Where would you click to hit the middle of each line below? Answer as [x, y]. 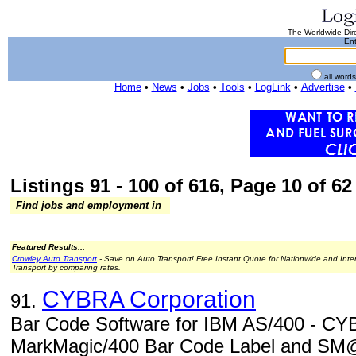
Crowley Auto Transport [54, 259]
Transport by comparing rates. [66, 267]
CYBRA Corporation [149, 299]
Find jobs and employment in [89, 205]
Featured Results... [48, 247]
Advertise [323, 87]
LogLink [273, 87]
